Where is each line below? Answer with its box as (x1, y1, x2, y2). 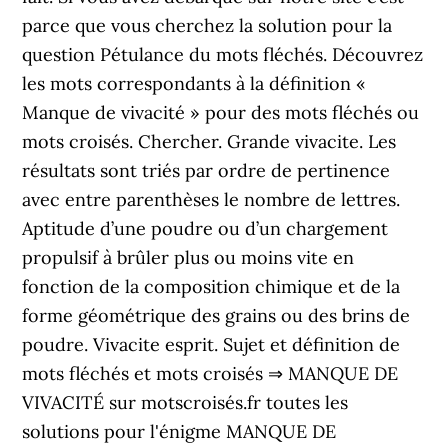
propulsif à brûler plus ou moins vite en (22, 246, 355, 269)
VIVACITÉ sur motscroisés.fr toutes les (22, 391, 349, 414)
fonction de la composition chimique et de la (22, 275, 401, 298)
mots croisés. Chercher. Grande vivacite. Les (22, 130, 397, 153)
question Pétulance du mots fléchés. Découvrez (22, 43, 424, 66)
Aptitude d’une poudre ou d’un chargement (22, 217, 389, 240)
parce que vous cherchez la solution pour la (22, 14, 393, 37)
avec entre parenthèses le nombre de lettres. (22, 188, 401, 211)
